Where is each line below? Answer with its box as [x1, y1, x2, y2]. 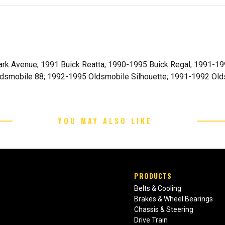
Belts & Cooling [134, 184, 182, 193]
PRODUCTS [134, 170, 172, 181]
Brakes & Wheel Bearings [134, 195, 213, 203]
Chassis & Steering [134, 205, 194, 214]
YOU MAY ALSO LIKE [58, 116, 152, 127]
